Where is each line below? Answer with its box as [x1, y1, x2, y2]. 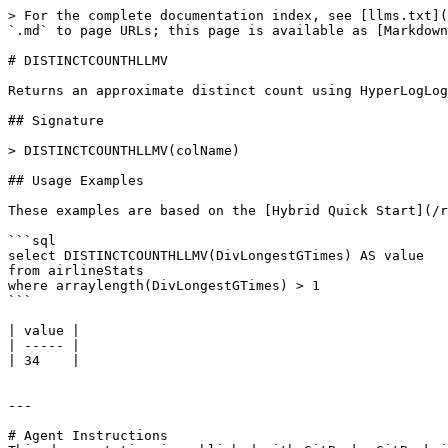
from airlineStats [8, 263, 152, 278]
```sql [8, 233, 56, 248]
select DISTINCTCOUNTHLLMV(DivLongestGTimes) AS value [8, 248, 424, 263]
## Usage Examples [8, 173, 144, 188]
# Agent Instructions [8, 428, 168, 443]
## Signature [8, 113, 104, 128]
